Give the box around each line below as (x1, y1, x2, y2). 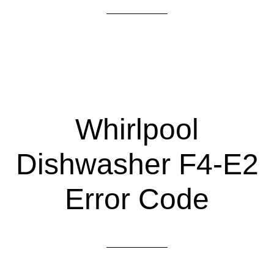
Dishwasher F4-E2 (15, 148, 259, 180)
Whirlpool (75, 113, 199, 146)
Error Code (65, 183, 209, 215)
